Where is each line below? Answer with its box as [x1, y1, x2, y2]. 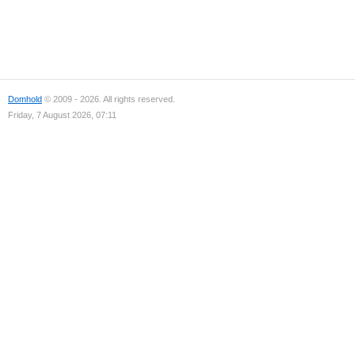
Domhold [8, 94, 42, 104]
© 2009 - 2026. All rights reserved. [42, 94, 175, 104]
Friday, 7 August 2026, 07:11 [8, 110, 116, 120]
